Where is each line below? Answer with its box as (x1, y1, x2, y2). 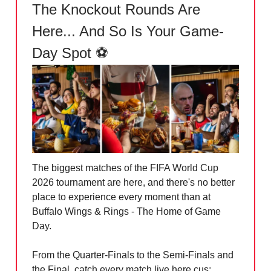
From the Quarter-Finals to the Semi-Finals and (32, 250, 233, 261)
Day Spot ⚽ (32, 44, 108, 61)
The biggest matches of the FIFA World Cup (32, 163, 218, 174)
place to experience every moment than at (32, 192, 211, 203)
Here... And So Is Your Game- (32, 22, 224, 39)
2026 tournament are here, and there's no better (32, 177, 235, 188)
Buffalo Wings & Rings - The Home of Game (32, 206, 221, 217)
